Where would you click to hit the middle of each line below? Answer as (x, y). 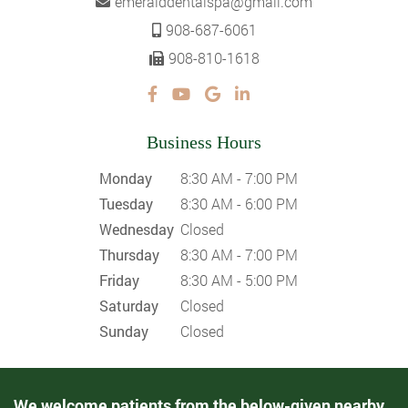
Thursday (129, 254)
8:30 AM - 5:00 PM (239, 280)
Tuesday (126, 203)
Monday (126, 178)
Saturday (129, 305)
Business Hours (204, 142)
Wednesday (137, 229)
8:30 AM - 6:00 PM (239, 203)
